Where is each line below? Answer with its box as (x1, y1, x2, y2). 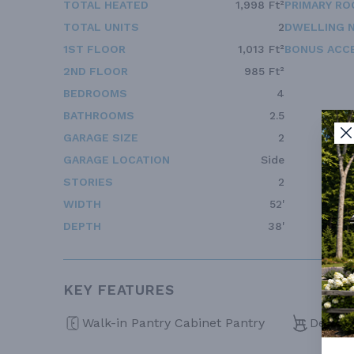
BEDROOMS (63, 86, 127, 100)
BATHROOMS (63, 108, 134, 122)
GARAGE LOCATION (63, 153, 170, 166)
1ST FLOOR (63, 42, 126, 55)
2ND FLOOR (63, 64, 128, 77)
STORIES (63, 175, 113, 188)
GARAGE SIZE (63, 130, 138, 144)
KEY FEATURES (63, 281, 175, 298)
